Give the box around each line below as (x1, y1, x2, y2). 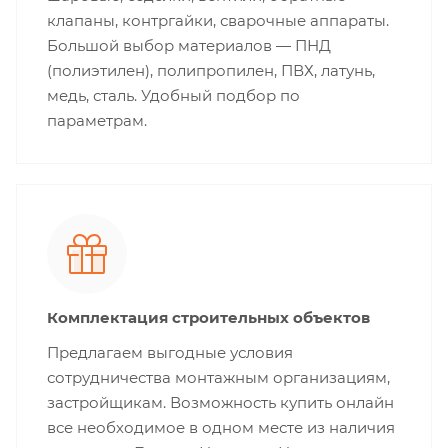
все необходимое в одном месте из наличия (47, 418, 395, 438)
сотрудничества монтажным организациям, (47, 368, 390, 388)
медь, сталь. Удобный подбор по (47, 86, 300, 106)
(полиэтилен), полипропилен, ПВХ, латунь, (47, 61, 375, 81)
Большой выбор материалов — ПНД (47, 36, 331, 56)
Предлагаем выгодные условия (47, 343, 293, 363)
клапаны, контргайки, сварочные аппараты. (47, 11, 389, 31)
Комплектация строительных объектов (47, 308, 370, 328)
